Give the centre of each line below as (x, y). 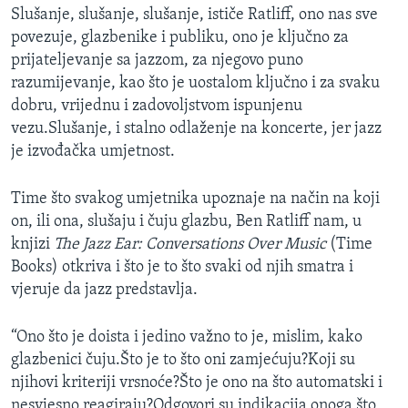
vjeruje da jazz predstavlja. (104, 290)
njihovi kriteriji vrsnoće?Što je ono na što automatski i (197, 382)
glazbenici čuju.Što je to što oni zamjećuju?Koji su (183, 360)
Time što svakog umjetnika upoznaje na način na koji (195, 199)
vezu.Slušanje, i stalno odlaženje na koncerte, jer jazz (196, 128)
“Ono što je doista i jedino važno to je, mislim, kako (187, 337)
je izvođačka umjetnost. (93, 151)
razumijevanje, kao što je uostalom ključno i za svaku (195, 83)
